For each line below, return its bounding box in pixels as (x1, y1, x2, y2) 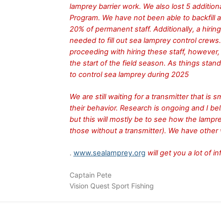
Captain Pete (69, 171, 111, 180)
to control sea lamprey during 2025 (69, 70, 189, 79)
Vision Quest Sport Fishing (69, 182, 154, 190)
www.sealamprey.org (73, 148, 146, 158)
